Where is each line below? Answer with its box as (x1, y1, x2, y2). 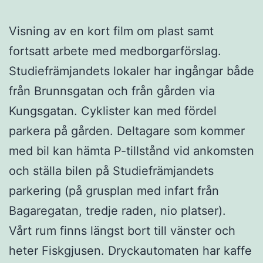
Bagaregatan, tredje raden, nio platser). (9, 203, 226, 218)
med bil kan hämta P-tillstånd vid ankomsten (9, 143, 254, 158)
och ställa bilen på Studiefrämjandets (9, 163, 214, 178)
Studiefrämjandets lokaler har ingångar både (9, 63, 254, 78)
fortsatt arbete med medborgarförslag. (9, 43, 221, 58)
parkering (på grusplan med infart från (9, 183, 219, 198)
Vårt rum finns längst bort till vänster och (9, 223, 235, 238)
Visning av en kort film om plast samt (9, 23, 214, 38)
